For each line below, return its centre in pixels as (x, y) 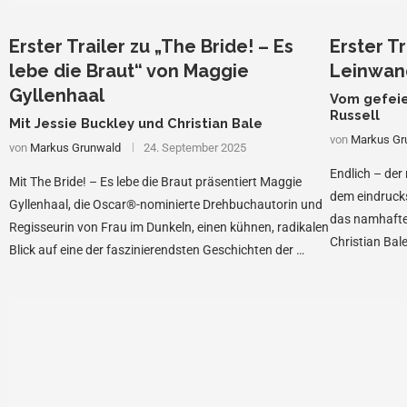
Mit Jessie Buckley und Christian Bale (136, 123)
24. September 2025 (195, 147)
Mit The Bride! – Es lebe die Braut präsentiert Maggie (155, 181)
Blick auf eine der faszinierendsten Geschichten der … (157, 249)
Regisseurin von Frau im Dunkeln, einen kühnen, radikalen (169, 227)
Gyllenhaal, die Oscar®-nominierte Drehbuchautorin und (166, 204)
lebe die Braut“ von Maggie (129, 70)
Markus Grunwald (75, 147)
